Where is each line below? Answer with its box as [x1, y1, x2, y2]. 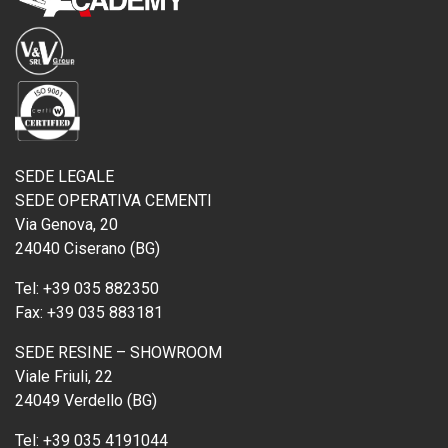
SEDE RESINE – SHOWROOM [15, 343, 222, 362]
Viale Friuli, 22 [15, 367, 113, 386]
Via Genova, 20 [15, 215, 118, 234]
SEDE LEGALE [15, 167, 114, 186]
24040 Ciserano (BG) [15, 239, 160, 258]
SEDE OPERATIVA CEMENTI [15, 191, 212, 210]
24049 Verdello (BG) [15, 391, 157, 410]
